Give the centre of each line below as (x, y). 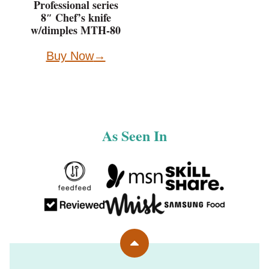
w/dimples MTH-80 (76, 30)
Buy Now (70, 56)
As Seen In (134, 136)
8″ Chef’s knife (76, 18)
